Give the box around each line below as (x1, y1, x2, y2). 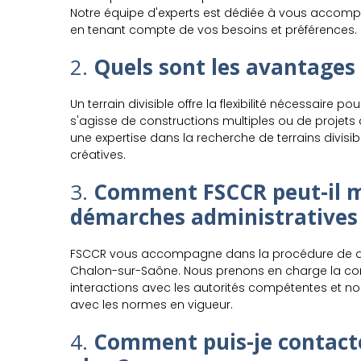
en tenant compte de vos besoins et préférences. (70, 22, 357, 38)
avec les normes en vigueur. (70, 297, 233, 313)
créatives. (70, 147, 126, 163)
